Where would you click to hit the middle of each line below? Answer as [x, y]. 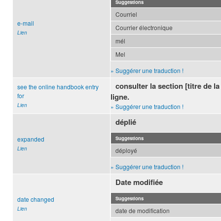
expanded [31, 139]
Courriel [126, 14]
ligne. [120, 97]
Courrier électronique [144, 28]
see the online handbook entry [58, 87]
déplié [126, 122]
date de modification [143, 211]
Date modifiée [139, 182]
